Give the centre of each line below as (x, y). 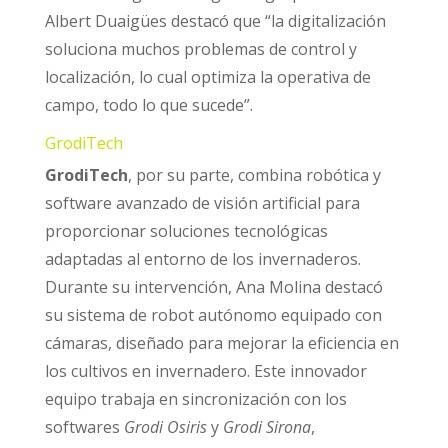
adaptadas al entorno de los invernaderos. (202, 258)
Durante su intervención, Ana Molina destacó (213, 286)
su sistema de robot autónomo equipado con (213, 314)
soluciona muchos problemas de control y (200, 48)
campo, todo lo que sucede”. (148, 104)
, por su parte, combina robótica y (254, 174)
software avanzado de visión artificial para (202, 202)
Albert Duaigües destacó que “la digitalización (215, 20)
